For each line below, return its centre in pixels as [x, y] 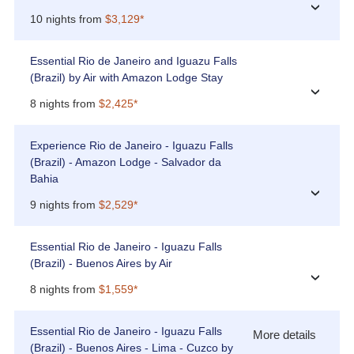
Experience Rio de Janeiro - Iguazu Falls [131, 146]
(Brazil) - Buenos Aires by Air [101, 264]
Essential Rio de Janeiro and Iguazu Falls [133, 61]
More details [285, 335]
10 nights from [67, 19]
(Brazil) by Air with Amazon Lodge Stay [126, 78]
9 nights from [64, 205]
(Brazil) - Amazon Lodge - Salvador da [125, 162]
